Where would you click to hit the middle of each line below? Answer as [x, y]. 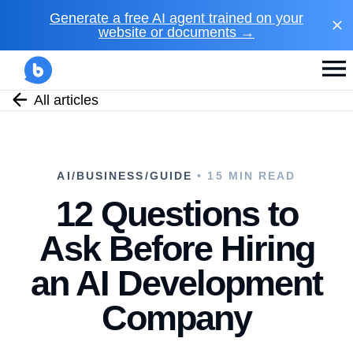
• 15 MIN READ [244, 176]
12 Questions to [176, 214]
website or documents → [176, 32]
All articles [67, 100]
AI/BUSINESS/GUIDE [125, 176]
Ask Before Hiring [176, 249]
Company [176, 318]
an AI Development [176, 283]
